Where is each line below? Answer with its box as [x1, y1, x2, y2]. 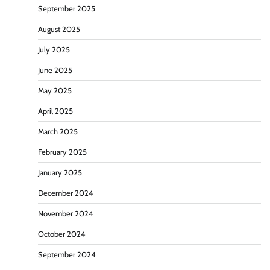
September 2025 [38, 4, 95, 13]
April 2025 [38, 106, 73, 116]
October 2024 [38, 229, 85, 239]
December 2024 [38, 188, 93, 198]
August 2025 [38, 24, 80, 34]
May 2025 [38, 86, 72, 95]
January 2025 [38, 168, 82, 177]
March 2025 [38, 127, 78, 136]
